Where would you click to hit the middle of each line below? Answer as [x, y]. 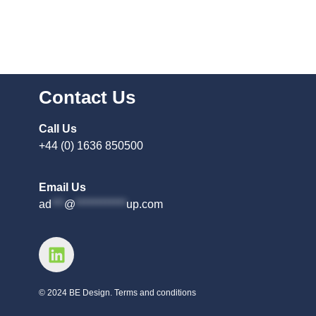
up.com [145, 204]
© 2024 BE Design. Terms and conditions [117, 293]
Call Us [58, 129]
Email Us [62, 187]
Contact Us [87, 98]
